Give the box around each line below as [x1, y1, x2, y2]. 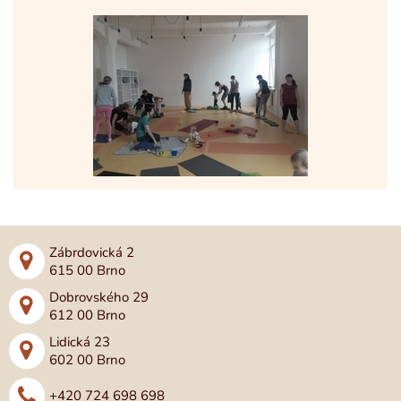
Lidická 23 [49, 333, 110, 351]
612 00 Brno [49, 306, 125, 324]
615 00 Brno [49, 261, 125, 279]
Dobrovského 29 [49, 288, 149, 306]
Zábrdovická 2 [49, 243, 134, 261]
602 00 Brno [49, 351, 125, 369]
